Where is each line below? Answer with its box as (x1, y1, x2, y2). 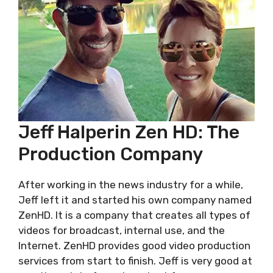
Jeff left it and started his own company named (18, 194, 252, 206)
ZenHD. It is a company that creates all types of (18, 209, 250, 221)
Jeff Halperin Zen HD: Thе (18, 121, 239, 143)
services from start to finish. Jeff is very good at (18, 255, 252, 267)
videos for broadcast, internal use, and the (18, 224, 225, 236)
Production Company (18, 143, 203, 165)
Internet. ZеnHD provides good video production (18, 239, 250, 252)
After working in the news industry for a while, (18, 179, 243, 191)
